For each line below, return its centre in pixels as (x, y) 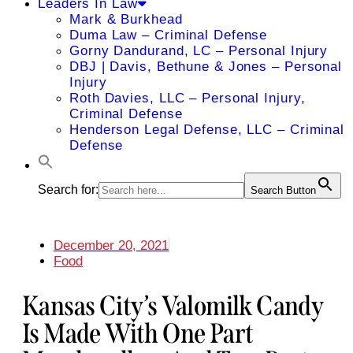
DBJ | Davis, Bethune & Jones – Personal (206, 67)
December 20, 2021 (111, 245)
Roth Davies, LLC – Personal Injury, (188, 98)
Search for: (68, 190)
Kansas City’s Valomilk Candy (173, 306)
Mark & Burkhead (126, 19)
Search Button (283, 190)
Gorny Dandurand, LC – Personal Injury (199, 51)
